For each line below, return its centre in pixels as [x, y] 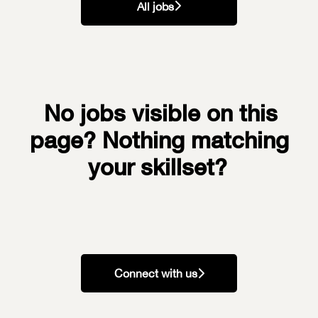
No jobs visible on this [161, 113]
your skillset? [157, 166]
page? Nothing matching [159, 139]
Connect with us [155, 273]
